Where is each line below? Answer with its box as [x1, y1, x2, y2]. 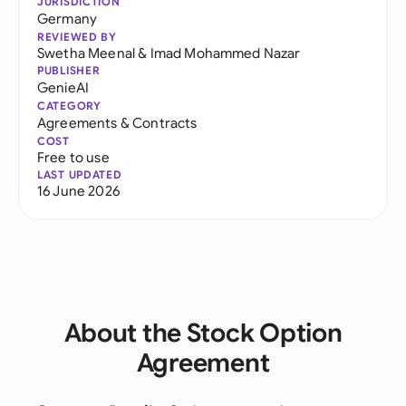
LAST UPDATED [37, 168, 122, 181]
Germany [37, 10, 98, 27]
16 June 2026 [37, 182, 120, 199]
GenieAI [37, 79, 90, 96]
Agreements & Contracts [37, 114, 198, 131]
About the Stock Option [63, 317, 343, 349]
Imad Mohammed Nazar [150, 44, 301, 62]
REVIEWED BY [37, 30, 117, 43]
